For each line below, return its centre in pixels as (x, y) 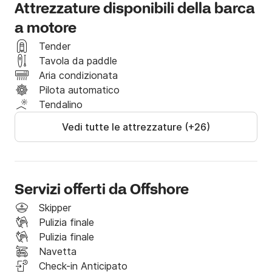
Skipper (55, 208)
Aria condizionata (78, 76)
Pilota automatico (79, 90)
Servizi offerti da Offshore (102, 191)
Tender (55, 46)
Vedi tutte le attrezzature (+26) (136, 127)
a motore (46, 29)
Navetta (58, 252)
